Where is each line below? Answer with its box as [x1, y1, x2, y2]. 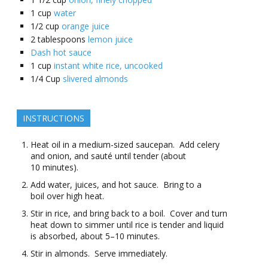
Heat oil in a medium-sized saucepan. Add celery [31, 139, 220, 151]
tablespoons [38, 33, 86, 45]
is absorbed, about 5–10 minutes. [31, 230, 160, 242]
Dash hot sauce [31, 47, 92, 59]
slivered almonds [63, 73, 128, 85]
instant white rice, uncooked [54, 60, 163, 72]
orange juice [62, 20, 109, 32]
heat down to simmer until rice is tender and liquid [31, 219, 224, 231]
